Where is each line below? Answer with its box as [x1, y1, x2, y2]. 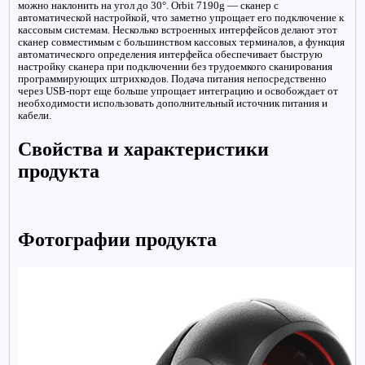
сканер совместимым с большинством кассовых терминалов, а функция [18, 36, 345, 48]
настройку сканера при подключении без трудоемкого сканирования [18, 60, 333, 73]
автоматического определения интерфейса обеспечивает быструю [18, 48, 323, 60]
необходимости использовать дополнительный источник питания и [18, 97, 328, 109]
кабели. [18, 109, 52, 121]
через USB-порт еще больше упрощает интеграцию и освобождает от [18, 85, 339, 97]
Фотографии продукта [18, 229, 218, 251]
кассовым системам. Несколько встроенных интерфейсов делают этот [18, 24, 338, 36]
